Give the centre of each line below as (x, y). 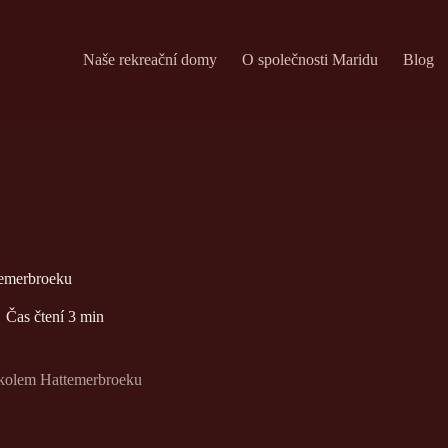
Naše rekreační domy (149, 59)
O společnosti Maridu (309, 59)
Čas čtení (34, 316)
